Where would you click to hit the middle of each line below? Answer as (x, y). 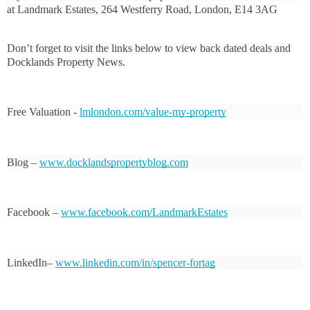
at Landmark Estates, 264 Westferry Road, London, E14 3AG (142, 9)
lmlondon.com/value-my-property (153, 112)
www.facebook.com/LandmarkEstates (144, 212)
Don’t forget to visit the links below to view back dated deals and (149, 48)
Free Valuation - (43, 112)
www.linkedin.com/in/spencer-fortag (135, 263)
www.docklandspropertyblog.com (114, 162)
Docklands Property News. (66, 62)
